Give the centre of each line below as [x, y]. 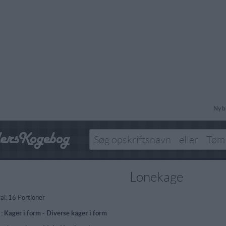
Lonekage [157, 177]
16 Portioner [26, 198]
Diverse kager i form [76, 213]
